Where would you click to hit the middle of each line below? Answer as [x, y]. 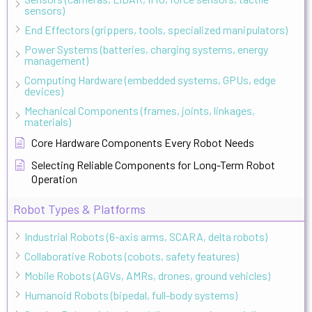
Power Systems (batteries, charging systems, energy [146, 49]
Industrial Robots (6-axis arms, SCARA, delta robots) [146, 236]
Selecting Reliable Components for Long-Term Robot [153, 164]
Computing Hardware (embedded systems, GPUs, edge [150, 79]
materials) [48, 121]
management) [56, 60]
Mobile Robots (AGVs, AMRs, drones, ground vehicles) [147, 275]
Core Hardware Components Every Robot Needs [143, 142]
